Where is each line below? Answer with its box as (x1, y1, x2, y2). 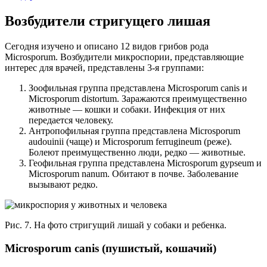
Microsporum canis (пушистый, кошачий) (5, 241, 216, 254)
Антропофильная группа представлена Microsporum (29, 125, 240, 136)
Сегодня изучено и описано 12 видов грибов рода (5, 41, 209, 51)
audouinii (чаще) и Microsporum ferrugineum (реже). (29, 136, 232, 147)
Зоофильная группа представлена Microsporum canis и (29, 82, 247, 93)
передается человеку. (29, 114, 113, 125)
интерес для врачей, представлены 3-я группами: (5, 62, 204, 73)
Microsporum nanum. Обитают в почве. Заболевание (29, 168, 238, 179)
